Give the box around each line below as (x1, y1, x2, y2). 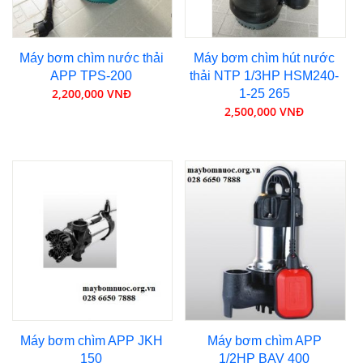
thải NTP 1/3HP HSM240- (190, 69, 340, 83)
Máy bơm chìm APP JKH (19, 333, 163, 348)
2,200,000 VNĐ (51, 86, 131, 102)
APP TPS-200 (50, 69, 133, 83)
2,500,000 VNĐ (224, 104, 305, 120)
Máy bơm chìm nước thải (19, 51, 164, 66)
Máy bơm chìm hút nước (194, 51, 335, 66)
